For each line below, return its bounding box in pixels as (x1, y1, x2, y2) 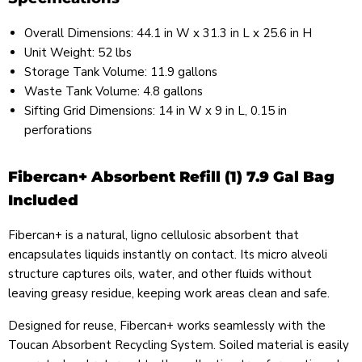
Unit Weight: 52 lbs (24, 44, 132, 61)
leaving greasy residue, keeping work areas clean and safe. (8, 285, 330, 302)
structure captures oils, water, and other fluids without (8, 266, 312, 283)
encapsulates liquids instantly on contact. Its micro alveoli (8, 246, 327, 263)
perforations (24, 122, 92, 139)
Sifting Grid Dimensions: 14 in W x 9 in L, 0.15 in (24, 103, 287, 120)
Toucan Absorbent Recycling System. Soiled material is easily (8, 337, 349, 354)
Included (8, 192, 78, 210)
